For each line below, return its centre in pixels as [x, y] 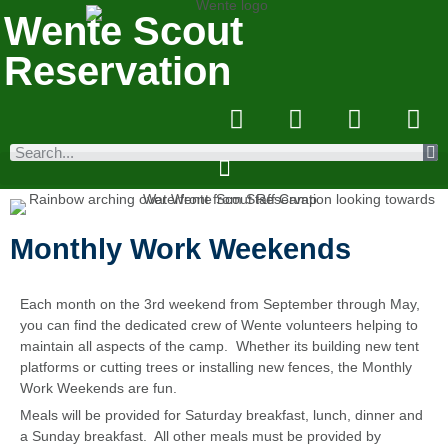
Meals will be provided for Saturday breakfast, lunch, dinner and [221, 415]
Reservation [117, 71]
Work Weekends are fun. [98, 388]
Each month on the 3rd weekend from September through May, [220, 304]
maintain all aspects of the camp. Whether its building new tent [219, 346]
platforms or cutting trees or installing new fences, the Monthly [216, 367]
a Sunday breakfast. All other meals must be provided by [200, 436]
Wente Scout [123, 31]
